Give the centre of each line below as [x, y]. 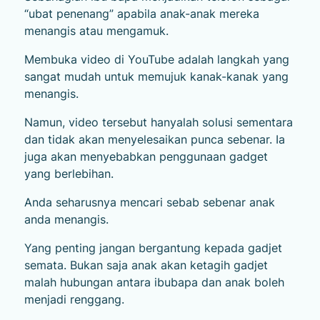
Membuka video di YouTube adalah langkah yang [156, 59]
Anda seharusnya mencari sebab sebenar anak [149, 202]
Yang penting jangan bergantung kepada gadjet [153, 247]
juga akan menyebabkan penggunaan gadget [146, 156]
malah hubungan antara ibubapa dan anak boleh [154, 282]
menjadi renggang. [74, 299]
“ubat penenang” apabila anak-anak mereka [141, 13]
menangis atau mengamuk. [96, 30]
